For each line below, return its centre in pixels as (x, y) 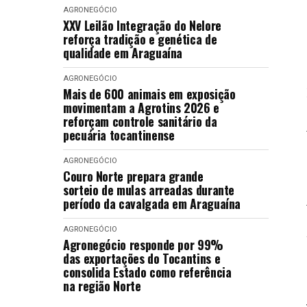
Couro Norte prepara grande (133, 176)
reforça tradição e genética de (140, 39)
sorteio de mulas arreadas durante (149, 190)
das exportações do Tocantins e (142, 258)
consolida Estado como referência (147, 272)
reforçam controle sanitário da (140, 121)
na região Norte (102, 286)
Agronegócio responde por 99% (143, 245)
